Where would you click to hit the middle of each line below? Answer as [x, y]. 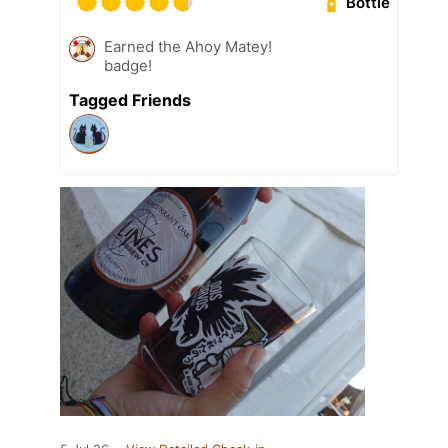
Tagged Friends [130, 100]
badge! [128, 66]
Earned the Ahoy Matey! [188, 47]
